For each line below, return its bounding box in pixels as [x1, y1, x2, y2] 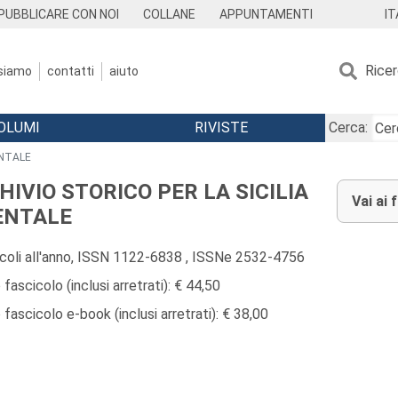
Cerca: [328, 119, 368, 136]
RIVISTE [194, 119, 248, 136]
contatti [47, 63, 94, 78]
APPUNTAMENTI [219, 7, 314, 21]
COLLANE [143, 7, 196, 21]
